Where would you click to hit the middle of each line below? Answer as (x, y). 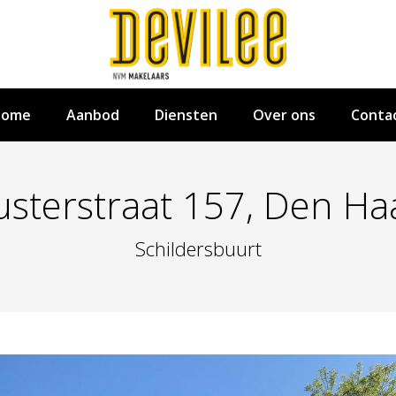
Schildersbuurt (198, 248)
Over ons (284, 115)
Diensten (186, 115)
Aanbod (92, 115)
